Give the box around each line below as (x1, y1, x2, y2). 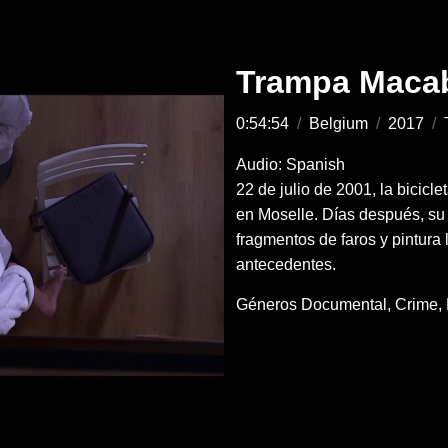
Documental (301, 296, 388, 313)
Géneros (236, 296, 298, 313)
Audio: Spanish (236, 156, 346, 173)
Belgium (305, 115, 373, 132)
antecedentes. (236, 256, 337, 273)
